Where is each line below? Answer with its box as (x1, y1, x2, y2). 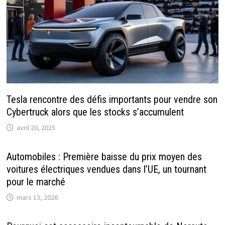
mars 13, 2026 (16, 192, 58, 202)
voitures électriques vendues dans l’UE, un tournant (6, 163, 206, 175)
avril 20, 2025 (16, 123, 55, 132)
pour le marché (6, 175, 65, 188)
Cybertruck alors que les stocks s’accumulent (6, 105, 184, 118)
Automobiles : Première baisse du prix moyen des (6, 150, 202, 163)
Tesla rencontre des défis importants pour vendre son (6, 93, 217, 105)
